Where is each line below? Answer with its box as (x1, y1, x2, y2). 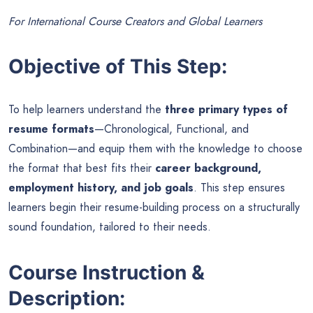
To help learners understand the (8, 101, 165, 118)
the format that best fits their (8, 160, 155, 177)
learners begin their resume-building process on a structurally (8, 199, 300, 216)
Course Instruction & (8, 260, 205, 284)
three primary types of (165, 101, 288, 118)
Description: (8, 286, 125, 310)
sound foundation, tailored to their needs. (8, 219, 211, 235)
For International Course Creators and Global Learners (8, 13, 262, 30)
